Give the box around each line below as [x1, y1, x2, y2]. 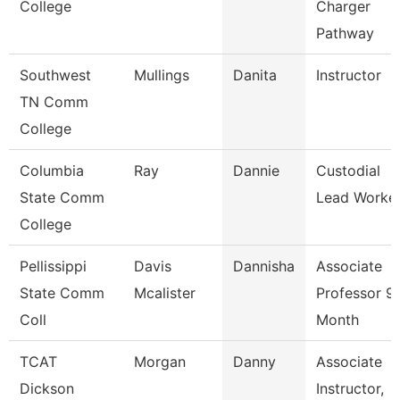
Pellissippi [20, 257, 87, 275]
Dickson [20, 379, 74, 397]
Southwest [20, 66, 91, 84]
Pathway [316, 24, 374, 42]
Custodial [316, 162, 380, 179]
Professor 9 [316, 284, 395, 302]
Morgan [134, 353, 186, 371]
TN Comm [20, 93, 88, 111]
